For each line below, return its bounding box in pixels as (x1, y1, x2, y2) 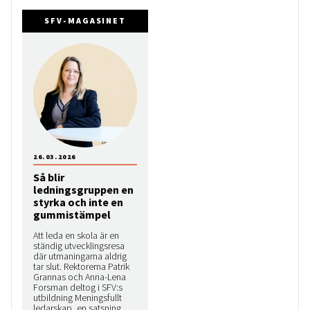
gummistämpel (33, 208, 111, 222)
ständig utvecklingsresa (33, 239, 125, 253)
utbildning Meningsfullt (33, 291, 122, 304)
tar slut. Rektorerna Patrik (33, 260, 129, 273)
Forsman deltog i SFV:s (33, 281, 122, 294)
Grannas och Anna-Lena (33, 271, 126, 284)
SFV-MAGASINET (44, 15, 127, 26)
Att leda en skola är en (33, 229, 119, 242)
